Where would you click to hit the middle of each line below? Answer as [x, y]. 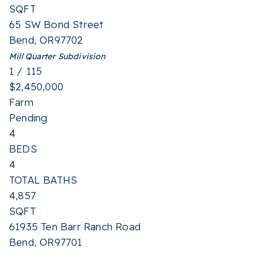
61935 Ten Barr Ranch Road [75, 226]
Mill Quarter [32, 56]
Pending [28, 118]
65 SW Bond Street [57, 24]
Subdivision [80, 56]
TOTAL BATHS [43, 180]
